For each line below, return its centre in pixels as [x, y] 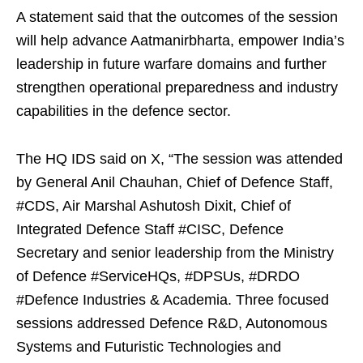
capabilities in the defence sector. [124, 111]
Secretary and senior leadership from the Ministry [175, 253]
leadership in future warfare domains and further [171, 64]
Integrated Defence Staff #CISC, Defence [150, 230]
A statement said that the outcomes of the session [177, 17]
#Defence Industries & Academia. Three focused [173, 300]
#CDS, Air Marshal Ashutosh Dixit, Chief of [154, 206]
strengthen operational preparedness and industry [177, 88]
